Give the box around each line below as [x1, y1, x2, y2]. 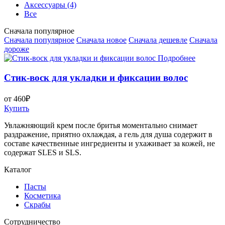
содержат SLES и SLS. [4, 148, 81, 157]
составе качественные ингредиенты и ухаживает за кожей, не [4, 139, 215, 148]
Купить [4, 103, 29, 113]
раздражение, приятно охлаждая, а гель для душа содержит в [4, 130, 212, 139]
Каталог [4, 165, 32, 174]
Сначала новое [76, 36, 127, 45]
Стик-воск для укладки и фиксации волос [4, 72, 188, 83]
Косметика [24, 191, 61, 200]
